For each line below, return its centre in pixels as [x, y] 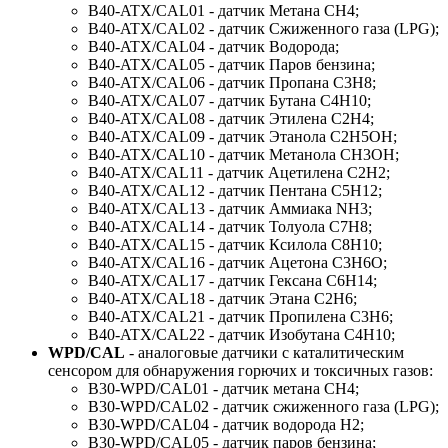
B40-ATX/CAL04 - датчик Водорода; [213, 47]
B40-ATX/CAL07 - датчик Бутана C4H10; [229, 101]
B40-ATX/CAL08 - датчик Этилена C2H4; [231, 119]
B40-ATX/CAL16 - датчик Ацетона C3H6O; [237, 263]
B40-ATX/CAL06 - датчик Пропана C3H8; [232, 83]
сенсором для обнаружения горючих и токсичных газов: [240, 371]
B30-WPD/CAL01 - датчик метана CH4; [223, 389]
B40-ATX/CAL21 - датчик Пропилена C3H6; [240, 317]
